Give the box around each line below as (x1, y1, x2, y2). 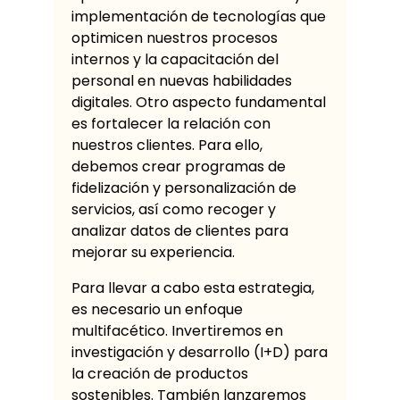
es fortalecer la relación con (71, 112, 271, 134)
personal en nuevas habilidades (71, 70, 292, 91)
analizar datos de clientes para (71, 220, 288, 241)
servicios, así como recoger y (71, 198, 276, 220)
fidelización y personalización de (71, 177, 296, 198)
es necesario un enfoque (71, 298, 243, 320)
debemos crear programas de (71, 155, 286, 177)
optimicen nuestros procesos (71, 27, 278, 48)
